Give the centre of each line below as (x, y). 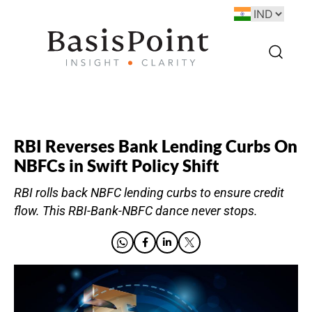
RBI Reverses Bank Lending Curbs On (156, 146)
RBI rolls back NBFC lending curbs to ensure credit (149, 193)
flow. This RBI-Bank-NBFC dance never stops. (136, 211)
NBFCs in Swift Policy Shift (117, 165)
